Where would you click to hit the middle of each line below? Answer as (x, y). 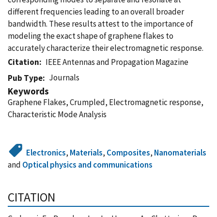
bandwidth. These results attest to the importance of (101, 23)
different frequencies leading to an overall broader (96, 11)
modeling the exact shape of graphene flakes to (91, 36)
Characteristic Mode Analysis (57, 114)
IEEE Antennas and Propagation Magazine (117, 62)
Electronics (46, 152)
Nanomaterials (180, 152)
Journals (64, 77)
